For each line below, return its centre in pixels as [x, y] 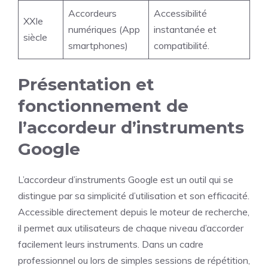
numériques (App [104, 29]
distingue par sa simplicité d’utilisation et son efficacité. [134, 196]
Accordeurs [92, 13]
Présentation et [86, 84]
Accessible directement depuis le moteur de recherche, [134, 212]
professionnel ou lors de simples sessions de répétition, [134, 260]
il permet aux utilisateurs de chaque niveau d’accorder [131, 228]
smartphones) [98, 45]
